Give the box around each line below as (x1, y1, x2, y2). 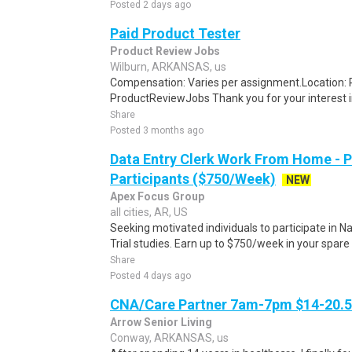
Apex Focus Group (110, 190, 204, 203)
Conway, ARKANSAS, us (110, 332, 229, 344)
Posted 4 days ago (110, 270, 191, 281)
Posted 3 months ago (110, 125, 203, 136)
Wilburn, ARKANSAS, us (110, 60, 226, 73)
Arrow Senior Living (110, 316, 212, 328)
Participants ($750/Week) (110, 170, 276, 187)
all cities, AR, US (110, 206, 188, 218)
